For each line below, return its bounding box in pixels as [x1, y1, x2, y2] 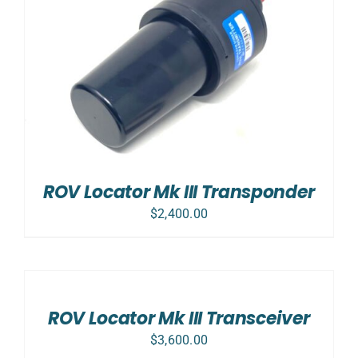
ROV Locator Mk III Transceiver [47, 306, 311, 331]
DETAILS [25, 311, 67, 323]
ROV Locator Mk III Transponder [42, 180, 316, 205]
